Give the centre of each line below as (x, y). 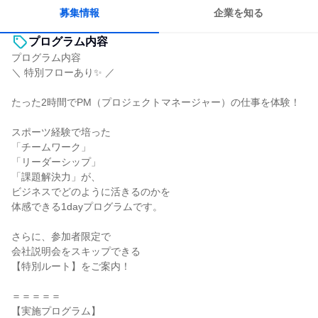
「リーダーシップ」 (56, 162)
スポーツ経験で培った (61, 132)
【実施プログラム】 (56, 311)
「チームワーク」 (51, 147)
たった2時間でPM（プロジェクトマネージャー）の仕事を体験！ (156, 102)
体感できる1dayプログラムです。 (87, 207)
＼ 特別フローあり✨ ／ (63, 72)
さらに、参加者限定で (61, 236)
